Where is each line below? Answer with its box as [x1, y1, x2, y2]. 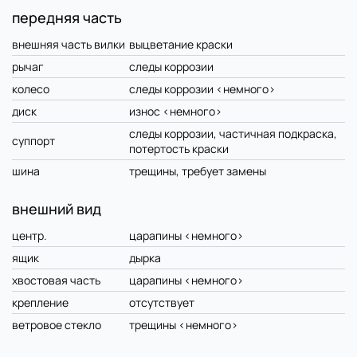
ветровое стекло [12, 317, 101, 333]
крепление [12, 295, 69, 311]
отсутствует [129, 295, 194, 311]
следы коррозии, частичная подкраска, [129, 126, 337, 142]
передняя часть [12, 8, 122, 28]
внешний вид [12, 199, 101, 219]
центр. [12, 228, 47, 244]
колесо [12, 81, 49, 97]
